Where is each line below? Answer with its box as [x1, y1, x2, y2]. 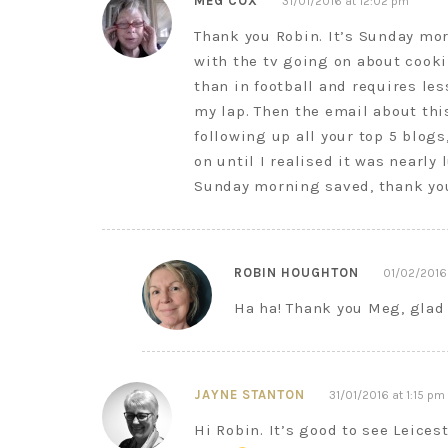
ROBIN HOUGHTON [234, 265, 359, 280]
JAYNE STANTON [194, 387, 305, 402]
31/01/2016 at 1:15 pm [329, 388, 445, 402]
